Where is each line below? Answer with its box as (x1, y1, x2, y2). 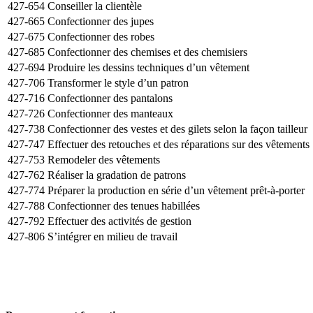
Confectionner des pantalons (48, 92, 173, 104)
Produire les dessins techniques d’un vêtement (48, 61, 249, 73)
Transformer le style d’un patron (48, 76, 189, 89)
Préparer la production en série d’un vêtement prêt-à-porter (48, 184, 305, 196)
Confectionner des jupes (48, 15, 154, 27)
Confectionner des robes (48, 30, 154, 43)
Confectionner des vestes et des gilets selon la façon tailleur (48, 122, 307, 135)
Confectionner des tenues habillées (48, 199, 200, 212)
